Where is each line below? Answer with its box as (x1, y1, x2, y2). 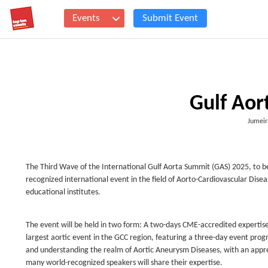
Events (72, 13, 100, 23)
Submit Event (142, 13, 198, 23)
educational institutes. (26, 188, 100, 197)
